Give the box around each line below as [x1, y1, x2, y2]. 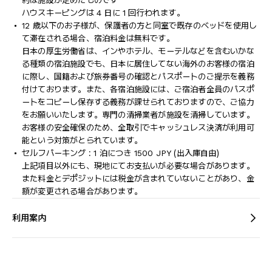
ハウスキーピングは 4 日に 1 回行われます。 [22, 8, 185, 18]
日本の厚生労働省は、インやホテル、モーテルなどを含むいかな [22, 46, 254, 56]
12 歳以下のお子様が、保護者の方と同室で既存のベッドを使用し [22, 21, 257, 30]
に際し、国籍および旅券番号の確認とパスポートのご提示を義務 [22, 72, 254, 81]
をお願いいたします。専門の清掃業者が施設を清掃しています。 [22, 110, 254, 120]
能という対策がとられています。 [22, 135, 143, 145]
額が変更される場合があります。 [22, 186, 143, 196]
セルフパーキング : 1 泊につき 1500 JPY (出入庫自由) [22, 148, 219, 158]
